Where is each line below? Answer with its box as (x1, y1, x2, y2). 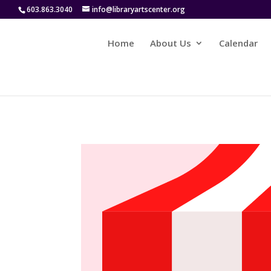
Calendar (219, 37, 258, 49)
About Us (150, 37, 192, 49)
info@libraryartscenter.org (92, 4, 185, 15)
